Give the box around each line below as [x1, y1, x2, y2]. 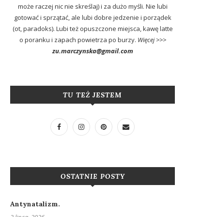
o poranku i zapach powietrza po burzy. [19, 35, 138, 44]
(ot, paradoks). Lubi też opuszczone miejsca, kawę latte [12, 24, 173, 33]
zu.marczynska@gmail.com [52, 46, 133, 55]
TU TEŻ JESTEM [63, 91, 122, 99]
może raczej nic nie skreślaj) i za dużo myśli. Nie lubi [17, 2, 168, 11]
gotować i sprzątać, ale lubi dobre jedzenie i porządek [14, 13, 171, 22]
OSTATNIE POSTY [60, 172, 125, 181]
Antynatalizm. [10, 200, 60, 208]
